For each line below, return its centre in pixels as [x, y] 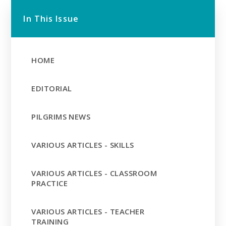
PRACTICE [50, 183]
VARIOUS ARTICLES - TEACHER [88, 211]
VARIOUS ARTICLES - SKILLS [83, 145]
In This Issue [51, 18]
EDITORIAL [52, 88]
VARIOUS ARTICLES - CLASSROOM [94, 173]
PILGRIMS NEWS [61, 116]
